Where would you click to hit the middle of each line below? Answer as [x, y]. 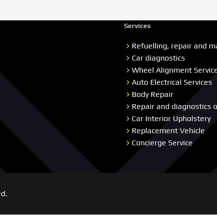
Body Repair [153, 94]
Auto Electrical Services [172, 82]
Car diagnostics [158, 58]
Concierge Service [162, 142]
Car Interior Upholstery [171, 118]
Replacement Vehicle [168, 130]
